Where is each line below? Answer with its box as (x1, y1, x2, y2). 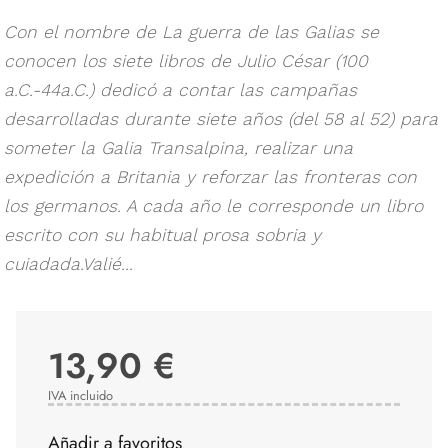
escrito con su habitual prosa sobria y (4, 225, 321, 246)
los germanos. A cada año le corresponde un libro (4, 196, 423, 217)
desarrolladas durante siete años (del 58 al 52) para (4, 109, 438, 130)
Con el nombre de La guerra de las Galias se (4, 22, 379, 43)
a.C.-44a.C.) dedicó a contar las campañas (4, 80, 357, 101)
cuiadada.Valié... (4, 254, 133, 275)
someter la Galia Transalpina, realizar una (4, 138, 353, 159)
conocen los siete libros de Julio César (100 (4, 51, 368, 72)
